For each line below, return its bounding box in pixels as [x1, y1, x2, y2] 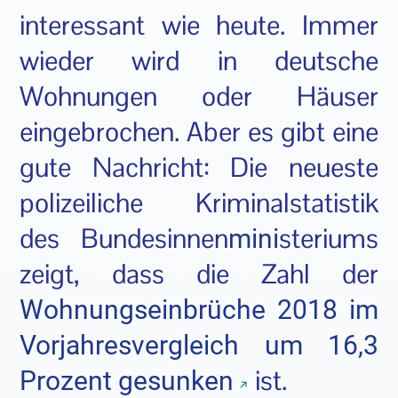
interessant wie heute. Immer [20, 7, 378, 43]
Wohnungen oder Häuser [20, 78, 378, 114]
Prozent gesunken [20, 364, 235, 396]
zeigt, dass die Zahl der [20, 256, 378, 291]
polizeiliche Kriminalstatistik [20, 185, 378, 220]
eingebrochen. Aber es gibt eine [20, 114, 378, 149]
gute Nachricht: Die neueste [20, 149, 378, 185]
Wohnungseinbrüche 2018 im [20, 293, 378, 325]
